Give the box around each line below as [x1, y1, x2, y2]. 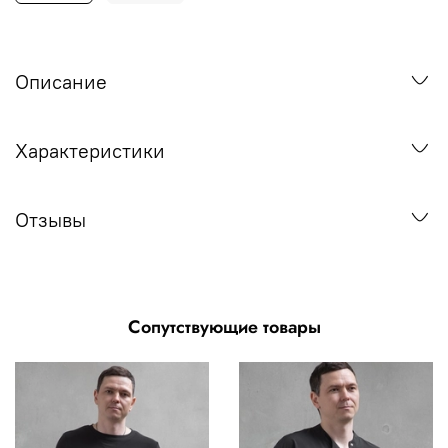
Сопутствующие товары [127, 313, 321, 340]
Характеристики [15, 137, 165, 163]
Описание [15, 69, 107, 95]
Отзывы [15, 206, 86, 232]
